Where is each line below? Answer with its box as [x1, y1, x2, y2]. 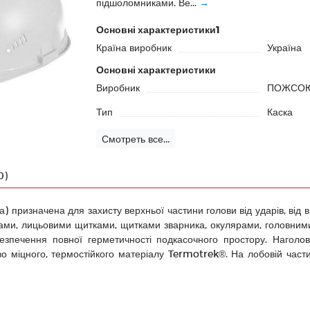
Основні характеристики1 [96, 24, 220, 35]
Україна [266, 42, 302, 53]
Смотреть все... [102, 132, 170, 145]
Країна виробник [96, 42, 172, 53]
